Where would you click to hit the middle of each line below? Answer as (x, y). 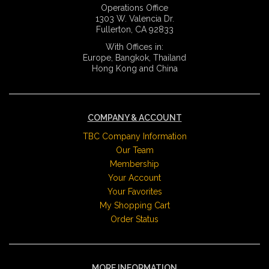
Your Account (134, 178)
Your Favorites (134, 192)
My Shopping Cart (134, 206)
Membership (134, 164)
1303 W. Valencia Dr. (134, 19)
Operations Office (134, 8)
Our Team (134, 150)
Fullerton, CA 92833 (134, 30)
